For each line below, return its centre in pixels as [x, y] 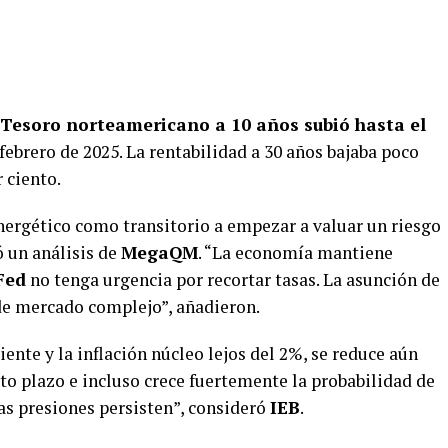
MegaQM [159, 252]
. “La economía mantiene [295, 252]
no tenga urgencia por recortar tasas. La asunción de [233, 279]
